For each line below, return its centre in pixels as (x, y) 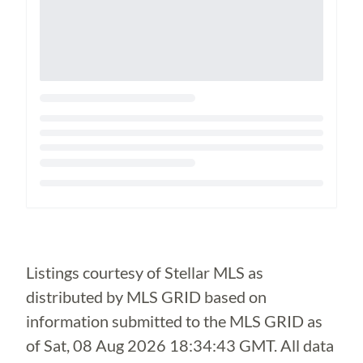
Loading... (71, 206)
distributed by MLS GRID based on (146, 297)
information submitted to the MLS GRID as (174, 321)
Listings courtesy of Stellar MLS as (145, 272)
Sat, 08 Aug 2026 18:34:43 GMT (159, 345)
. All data (304, 345)
